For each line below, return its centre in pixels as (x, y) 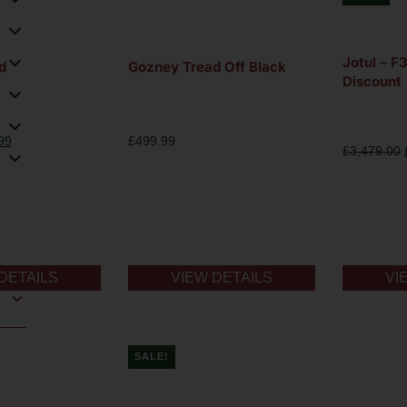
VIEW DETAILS (222, 277)
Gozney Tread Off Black (208, 67)
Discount (372, 81)
